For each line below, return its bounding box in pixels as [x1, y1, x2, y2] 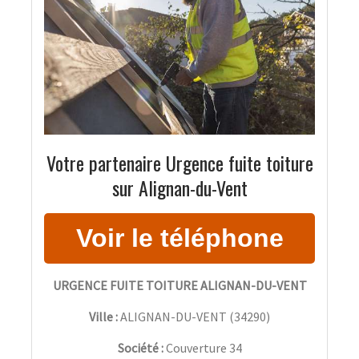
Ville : [89, 309, 118, 325]
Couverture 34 [165, 340, 242, 357]
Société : [117, 340, 166, 357]
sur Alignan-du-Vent [111, 173, 248, 203]
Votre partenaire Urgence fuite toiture [46, 148, 313, 178]
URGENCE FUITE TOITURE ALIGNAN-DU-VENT [52, 277, 307, 294]
